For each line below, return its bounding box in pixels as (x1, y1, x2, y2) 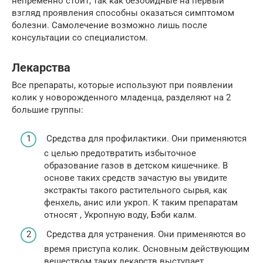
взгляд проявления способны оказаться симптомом (12, 8, 234, 19)
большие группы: (12, 104, 83, 116)
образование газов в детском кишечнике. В (44, 160, 228, 171)
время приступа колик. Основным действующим (44, 244, 249, 255)
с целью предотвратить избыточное (44, 147, 196, 159)
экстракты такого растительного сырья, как (44, 184, 227, 195)
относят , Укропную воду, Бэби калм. (44, 209, 197, 220)
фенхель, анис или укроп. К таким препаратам (44, 197, 238, 208)
